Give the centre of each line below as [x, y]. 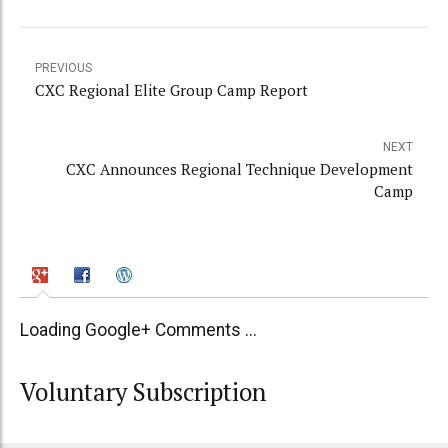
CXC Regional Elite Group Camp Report [171, 89]
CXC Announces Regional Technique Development [239, 168]
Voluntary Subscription [143, 391]
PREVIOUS [63, 67]
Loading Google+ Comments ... [138, 330]
